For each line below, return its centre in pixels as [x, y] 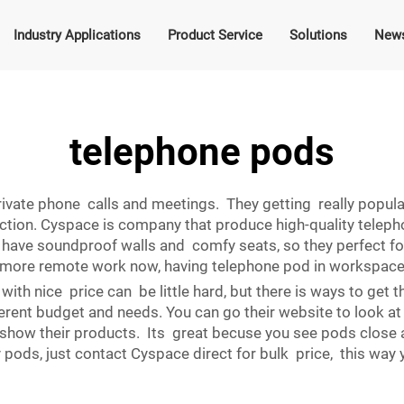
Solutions [318, 35]
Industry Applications [77, 35]
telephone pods [202, 152]
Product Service [215, 35]
